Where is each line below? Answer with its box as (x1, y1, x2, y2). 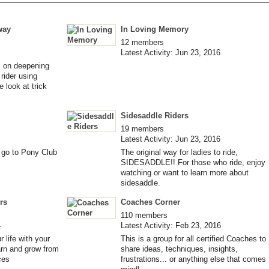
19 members (121, 124, 164, 133)
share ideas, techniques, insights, (121, 244, 238, 253)
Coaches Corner (121, 197, 180, 207)
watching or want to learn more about (121, 168, 249, 177)
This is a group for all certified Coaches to (121, 234, 266, 243)
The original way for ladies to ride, (121, 147, 238, 157)
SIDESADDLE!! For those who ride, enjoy (121, 157, 265, 167)
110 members (121, 210, 168, 220)
